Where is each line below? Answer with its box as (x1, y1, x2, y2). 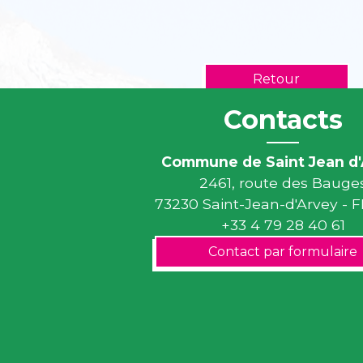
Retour (253, 71, 301, 87)
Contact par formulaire (208, 244, 357, 259)
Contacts (223, 104, 343, 135)
